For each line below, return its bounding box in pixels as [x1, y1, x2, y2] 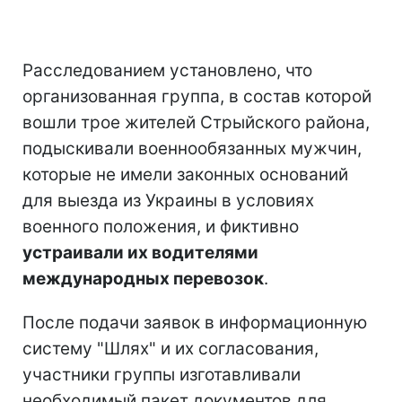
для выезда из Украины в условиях [22, 189, 314, 211]
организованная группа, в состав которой [22, 85, 371, 107]
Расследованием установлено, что [22, 59, 312, 81]
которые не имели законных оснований [22, 163, 348, 185]
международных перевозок [22, 267, 264, 289]
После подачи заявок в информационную [22, 311, 367, 333]
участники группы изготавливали [22, 363, 301, 385]
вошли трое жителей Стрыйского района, [22, 111, 370, 133]
